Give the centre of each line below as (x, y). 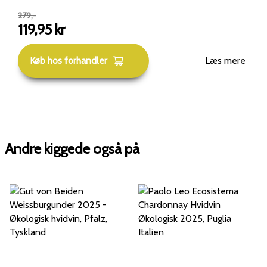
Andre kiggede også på (72, 148)
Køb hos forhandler (69, 61)
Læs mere (225, 61)
